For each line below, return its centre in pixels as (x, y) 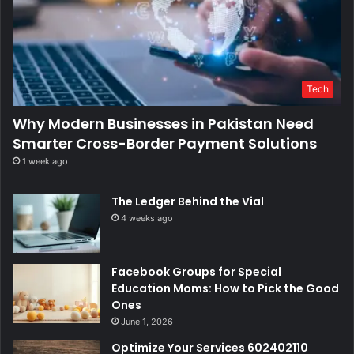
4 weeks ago (147, 218)
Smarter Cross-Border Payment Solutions (165, 144)
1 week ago (45, 162)
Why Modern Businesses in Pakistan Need (163, 124)
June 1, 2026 (147, 322)
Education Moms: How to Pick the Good (225, 289)
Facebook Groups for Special (196, 272)
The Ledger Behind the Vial (188, 202)
